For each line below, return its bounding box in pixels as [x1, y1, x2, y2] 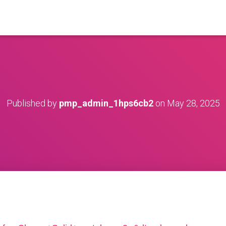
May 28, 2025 [166, 98, 220, 108]
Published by [6, 98, 59, 108]
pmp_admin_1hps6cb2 [59, 98, 153, 108]
